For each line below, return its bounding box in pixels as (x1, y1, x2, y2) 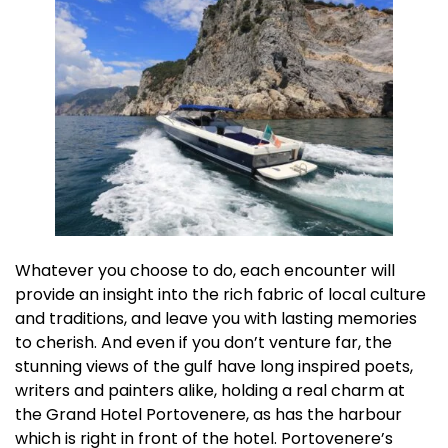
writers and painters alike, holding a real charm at (15, 379, 405, 403)
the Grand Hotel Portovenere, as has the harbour (15, 403, 402, 427)
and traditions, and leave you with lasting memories (15, 307, 417, 331)
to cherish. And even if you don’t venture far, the (15, 331, 392, 355)
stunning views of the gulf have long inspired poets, (15, 355, 413, 379)
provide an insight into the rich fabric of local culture (15, 283, 426, 307)
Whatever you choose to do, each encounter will (15, 259, 395, 283)
